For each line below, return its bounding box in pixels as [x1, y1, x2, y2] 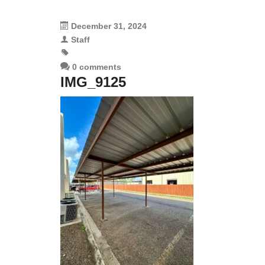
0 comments [70, 62, 121, 72]
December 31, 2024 [71, 21, 147, 31]
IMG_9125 [60, 74, 126, 90]
